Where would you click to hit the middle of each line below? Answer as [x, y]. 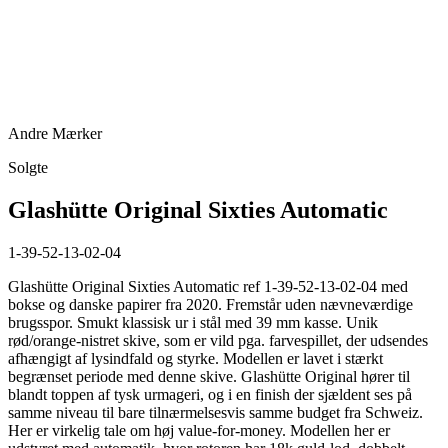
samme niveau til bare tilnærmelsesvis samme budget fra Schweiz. [215, 412]
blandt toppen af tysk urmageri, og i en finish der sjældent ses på [210, 394]
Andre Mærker [55, 133]
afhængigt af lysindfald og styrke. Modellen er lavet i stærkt [195, 358]
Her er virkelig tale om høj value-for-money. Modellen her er [199, 430]
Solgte [28, 167]
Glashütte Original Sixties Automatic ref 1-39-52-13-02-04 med [208, 286]
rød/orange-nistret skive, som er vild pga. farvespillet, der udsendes [218, 340]
